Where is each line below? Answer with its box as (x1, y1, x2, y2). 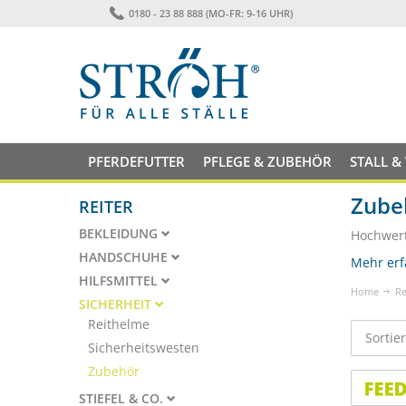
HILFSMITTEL (79, 272, 161, 289)
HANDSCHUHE (79, 248, 171, 266)
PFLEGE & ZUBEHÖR (203, 152, 332, 170)
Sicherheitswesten (88, 339, 199, 356)
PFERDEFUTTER (88, 152, 185, 170)
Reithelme (88, 315, 150, 333)
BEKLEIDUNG (79, 225, 161, 242)
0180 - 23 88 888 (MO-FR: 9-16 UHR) (128, 6, 293, 20)
